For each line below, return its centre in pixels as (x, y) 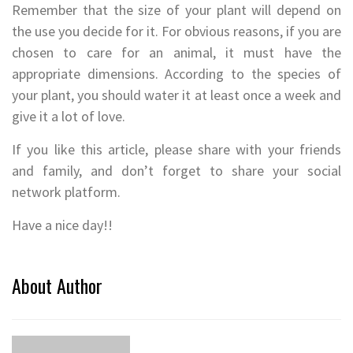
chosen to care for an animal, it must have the (176, 53)
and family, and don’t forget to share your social (176, 171)
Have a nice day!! (62, 225)
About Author (57, 286)
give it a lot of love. (69, 117)
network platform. (66, 192)
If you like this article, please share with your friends (176, 150)
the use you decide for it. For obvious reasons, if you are (176, 32)
